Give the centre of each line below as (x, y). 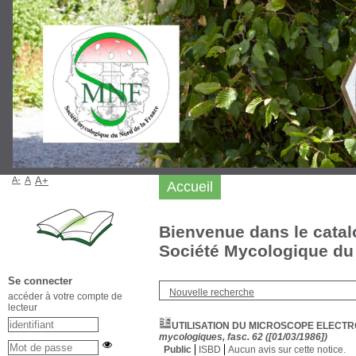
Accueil (190, 187)
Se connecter (40, 281)
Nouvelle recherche (212, 292)
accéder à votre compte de (65, 296)
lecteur (23, 308)
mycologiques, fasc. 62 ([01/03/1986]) (243, 337)
